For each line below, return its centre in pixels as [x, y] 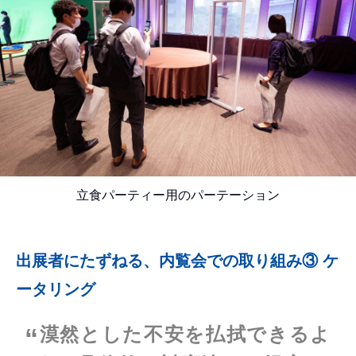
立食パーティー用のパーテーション [178, 195]
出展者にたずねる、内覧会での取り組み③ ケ [177, 260]
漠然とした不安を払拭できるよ [186, 334]
